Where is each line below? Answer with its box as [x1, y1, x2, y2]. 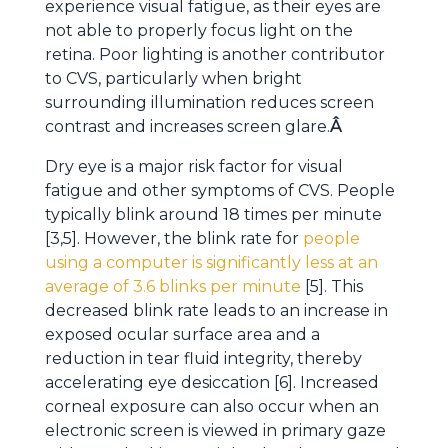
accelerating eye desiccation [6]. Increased [45, 373, 379, 392]
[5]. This [301, 277, 363, 296]
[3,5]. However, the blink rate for [45, 229, 303, 248]
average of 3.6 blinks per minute [45, 277, 301, 296]
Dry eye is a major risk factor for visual [45, 157, 343, 176]
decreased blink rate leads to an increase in [45, 301, 388, 320]
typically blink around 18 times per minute [45, 205, 382, 224]
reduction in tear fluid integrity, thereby [45, 349, 362, 368]
